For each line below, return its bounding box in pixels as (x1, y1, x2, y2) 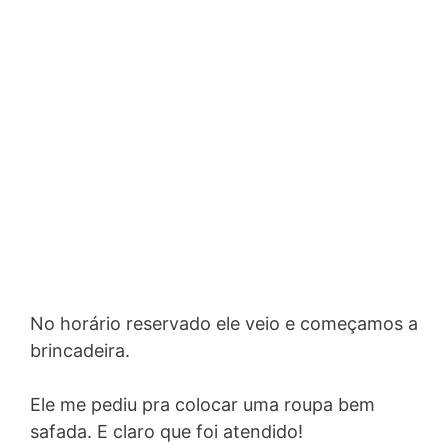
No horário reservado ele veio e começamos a (30, 313, 418, 334)
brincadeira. (30, 340, 130, 361)
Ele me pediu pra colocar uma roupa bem (30, 394, 375, 415)
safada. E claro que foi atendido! (30, 421, 303, 442)
